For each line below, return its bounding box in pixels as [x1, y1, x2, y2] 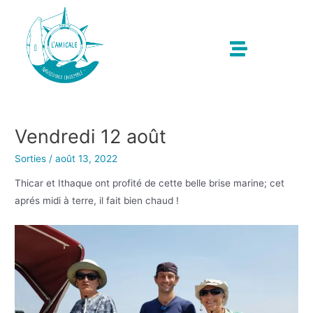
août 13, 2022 [55, 152, 118, 164]
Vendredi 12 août [15, 125, 167, 149]
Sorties [15, 152, 47, 164]
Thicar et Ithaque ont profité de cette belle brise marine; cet [15, 177, 285, 189]
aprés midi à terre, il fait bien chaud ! [15, 195, 180, 207]
